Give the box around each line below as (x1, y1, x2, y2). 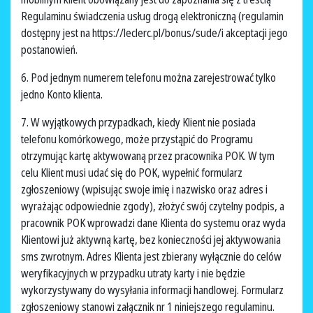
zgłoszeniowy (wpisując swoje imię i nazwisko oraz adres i (21, 182, 268, 198)
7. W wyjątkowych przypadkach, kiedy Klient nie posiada (21, 115, 256, 131)
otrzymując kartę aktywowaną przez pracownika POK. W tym (21, 148, 275, 164)
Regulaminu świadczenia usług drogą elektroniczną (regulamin (21, 8, 284, 24)
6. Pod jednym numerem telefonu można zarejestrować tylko (21, 70, 276, 86)
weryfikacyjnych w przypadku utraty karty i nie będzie (21, 265, 245, 282)
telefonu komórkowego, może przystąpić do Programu (21, 131, 253, 147)
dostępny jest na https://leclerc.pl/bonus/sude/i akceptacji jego (21, 25, 288, 41)
